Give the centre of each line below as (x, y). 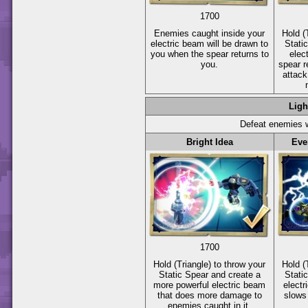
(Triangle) (193, 264)
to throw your (239, 264)
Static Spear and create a (210, 274)
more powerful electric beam (210, 285)
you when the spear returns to (210, 54)
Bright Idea (210, 142)
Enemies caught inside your (210, 33)
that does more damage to (210, 295)
